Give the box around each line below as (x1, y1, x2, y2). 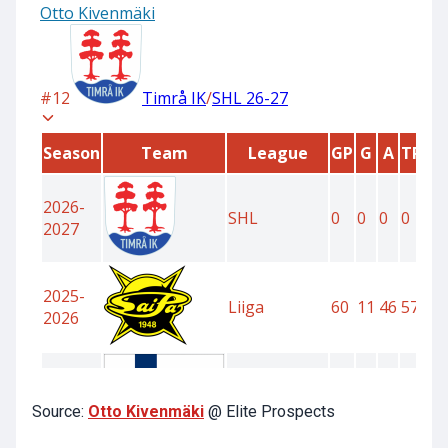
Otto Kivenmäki (88, 402, 204, 422)
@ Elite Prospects (204, 402, 335, 422)
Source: (32, 402, 88, 422)
